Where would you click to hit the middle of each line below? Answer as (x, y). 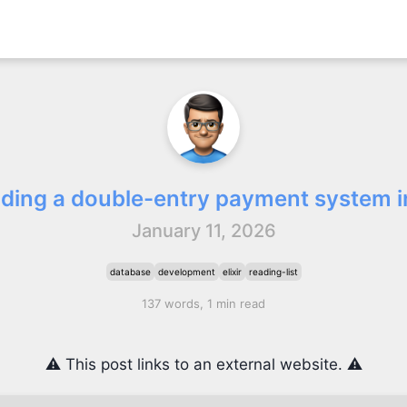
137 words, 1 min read (203, 303)
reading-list (273, 272)
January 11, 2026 (203, 231)
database (130, 272)
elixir (232, 272)
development (186, 272)
